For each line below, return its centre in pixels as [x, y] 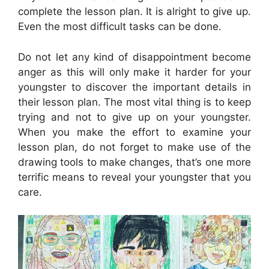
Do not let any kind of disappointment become [134, 57]
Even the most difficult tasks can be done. [120, 27]
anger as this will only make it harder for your [134, 72]
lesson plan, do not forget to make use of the [134, 147]
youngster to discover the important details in [134, 87]
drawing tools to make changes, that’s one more [134, 162]
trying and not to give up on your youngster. [134, 117]
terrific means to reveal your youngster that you [134, 177]
